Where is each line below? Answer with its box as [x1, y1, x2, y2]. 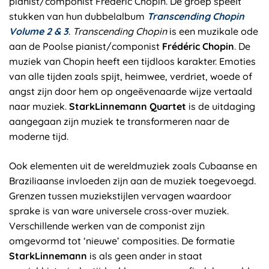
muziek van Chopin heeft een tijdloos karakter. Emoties [9, 55, 256, 68]
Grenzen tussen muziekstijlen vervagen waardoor [9, 190, 231, 202]
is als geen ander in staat [87, 250, 202, 262]
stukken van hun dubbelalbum [9, 10, 147, 23]
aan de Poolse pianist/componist [9, 40, 162, 53]
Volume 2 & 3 [9, 25, 68, 38]
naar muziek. [9, 100, 69, 113]
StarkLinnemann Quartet [69, 100, 186, 113]
